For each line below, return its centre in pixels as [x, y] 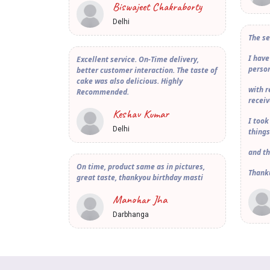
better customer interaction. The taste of [147, 71]
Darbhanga [131, 215]
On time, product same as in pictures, [141, 167]
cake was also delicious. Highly [130, 81]
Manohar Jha [140, 200]
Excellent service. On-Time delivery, [138, 60]
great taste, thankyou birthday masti [141, 178]
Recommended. [103, 92]
